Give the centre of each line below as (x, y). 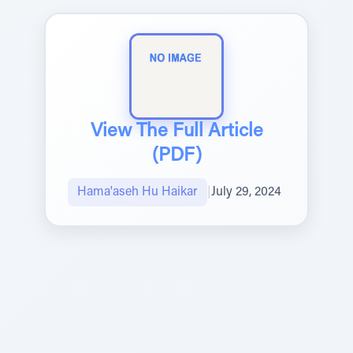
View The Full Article (176, 132)
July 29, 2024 (246, 192)
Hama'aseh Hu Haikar (137, 192)
